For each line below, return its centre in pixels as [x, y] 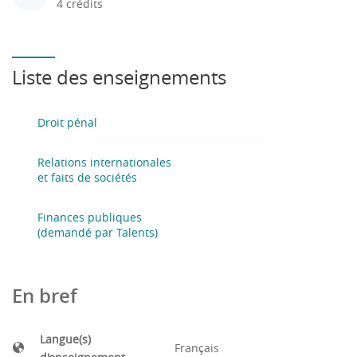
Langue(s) [65, 339]
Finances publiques [90, 217]
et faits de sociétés [87, 177]
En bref [45, 296]
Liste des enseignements [119, 77]
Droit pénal [67, 122]
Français [197, 348]
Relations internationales [104, 162]
